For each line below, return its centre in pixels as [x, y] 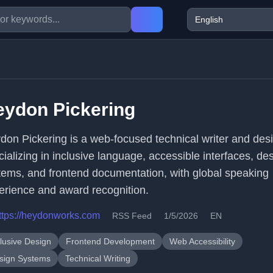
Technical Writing [98, 258]
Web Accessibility [202, 241]
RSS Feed [132, 216]
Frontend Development [110, 241]
